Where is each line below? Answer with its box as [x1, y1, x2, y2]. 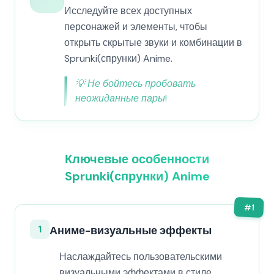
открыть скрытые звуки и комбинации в [64, 36, 242, 49]
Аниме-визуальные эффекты [50, 223, 212, 238]
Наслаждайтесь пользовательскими [59, 250, 222, 263]
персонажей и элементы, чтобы [64, 20, 207, 33]
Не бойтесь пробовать [87, 77, 196, 90]
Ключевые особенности [65, 151, 209, 167]
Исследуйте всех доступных [64, 4, 192, 17]
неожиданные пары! [75, 92, 167, 105]
